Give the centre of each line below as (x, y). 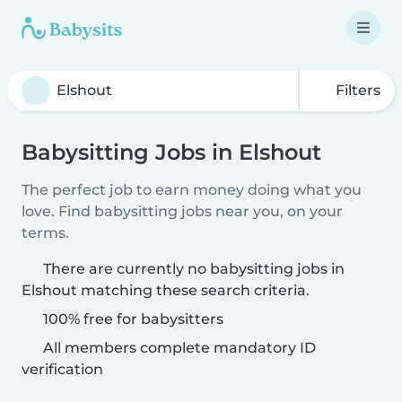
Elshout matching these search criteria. (166, 290)
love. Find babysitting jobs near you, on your (182, 211)
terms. (45, 233)
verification (62, 369)
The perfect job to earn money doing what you (192, 190)
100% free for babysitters (131, 319)
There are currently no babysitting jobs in (194, 269)
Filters (356, 90)
